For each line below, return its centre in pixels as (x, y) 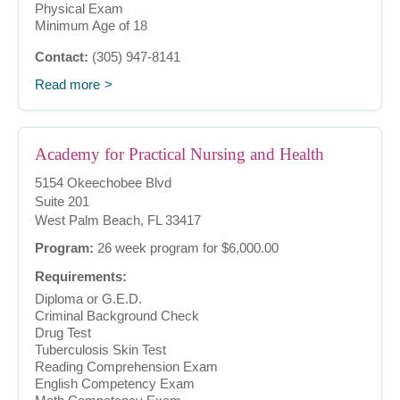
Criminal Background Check (117, 316)
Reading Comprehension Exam (126, 367)
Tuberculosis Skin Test (100, 350)
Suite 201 (62, 202)
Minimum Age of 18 (91, 26)
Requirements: (81, 277)
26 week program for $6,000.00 (186, 248)
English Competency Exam (115, 384)
